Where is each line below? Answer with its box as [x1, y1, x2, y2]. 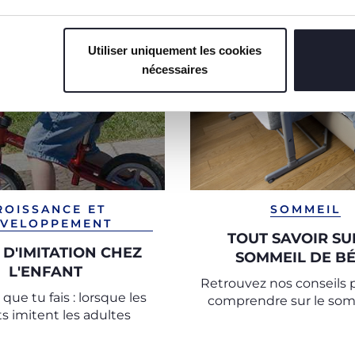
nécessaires [142, 63, 208, 77]
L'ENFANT [8, 263, 82, 281]
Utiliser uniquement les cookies [88, 44, 262, 58]
